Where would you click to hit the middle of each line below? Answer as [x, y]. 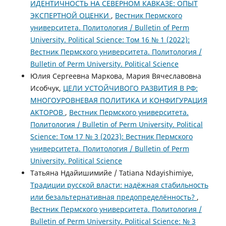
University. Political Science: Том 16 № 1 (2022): [110, 40]
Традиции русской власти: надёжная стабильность [119, 185]
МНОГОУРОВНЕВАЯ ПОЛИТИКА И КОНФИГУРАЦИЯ [119, 100]
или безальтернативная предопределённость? [113, 197]
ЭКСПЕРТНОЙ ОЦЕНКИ [70, 16]
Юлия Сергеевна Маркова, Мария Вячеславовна [116, 76]
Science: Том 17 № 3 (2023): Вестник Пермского [111, 137]
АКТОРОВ [47, 112]
